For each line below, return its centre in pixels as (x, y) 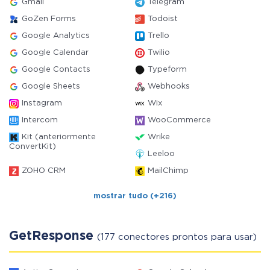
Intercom (40, 120)
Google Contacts (56, 70)
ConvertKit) (33, 147)
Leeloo (161, 154)
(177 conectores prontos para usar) (177, 237)
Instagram (42, 103)
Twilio (159, 53)
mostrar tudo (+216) (135, 196)
